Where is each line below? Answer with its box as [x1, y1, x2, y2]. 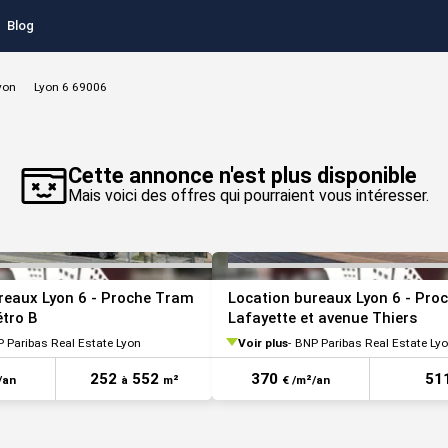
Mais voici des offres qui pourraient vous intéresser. [67, 186, 429, 205]
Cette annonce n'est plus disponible [67, 163, 417, 188]
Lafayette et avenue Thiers [228, 309, 417, 327]
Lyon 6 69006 [34, 80, 107, 94]
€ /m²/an [282, 373, 330, 387]
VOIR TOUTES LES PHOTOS [151, 117, 305, 131]
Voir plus [238, 335, 288, 350]
